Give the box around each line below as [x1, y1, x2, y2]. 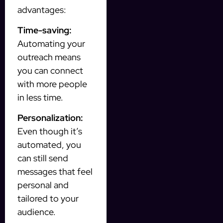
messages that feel [17, 166, 93, 178]
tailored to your [17, 193, 79, 205]
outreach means [17, 51, 81, 63]
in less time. [17, 91, 63, 103]
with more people [17, 78, 87, 90]
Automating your [17, 37, 85, 49]
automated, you [17, 139, 81, 151]
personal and [17, 179, 69, 191]
